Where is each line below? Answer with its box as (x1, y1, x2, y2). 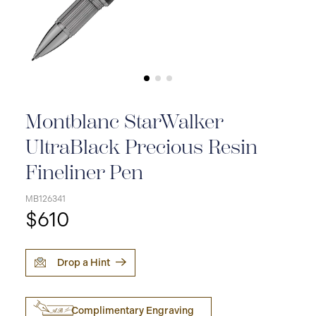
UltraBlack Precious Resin (25, 135, 257, 159)
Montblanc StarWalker (25, 110, 223, 133)
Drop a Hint (57, 257, 110, 269)
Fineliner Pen (25, 161, 143, 184)
